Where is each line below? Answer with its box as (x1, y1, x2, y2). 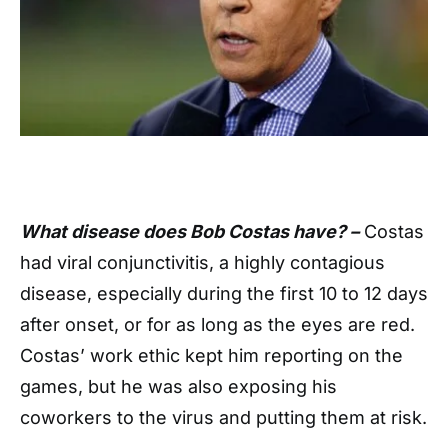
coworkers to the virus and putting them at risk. (20, 407, 427, 429)
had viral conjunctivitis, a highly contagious (20, 252, 385, 274)
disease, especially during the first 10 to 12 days (20, 283, 428, 305)
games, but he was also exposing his (20, 376, 337, 398)
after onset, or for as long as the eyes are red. (20, 314, 415, 336)
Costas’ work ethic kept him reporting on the (20, 345, 403, 367)
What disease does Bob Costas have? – (20, 221, 359, 243)
